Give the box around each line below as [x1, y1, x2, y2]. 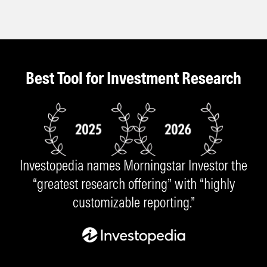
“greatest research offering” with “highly [32, 175, 235, 193]
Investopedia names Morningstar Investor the [20, 156, 247, 175]
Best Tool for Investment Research [26, 68, 241, 89]
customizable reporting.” [72, 193, 195, 212]
